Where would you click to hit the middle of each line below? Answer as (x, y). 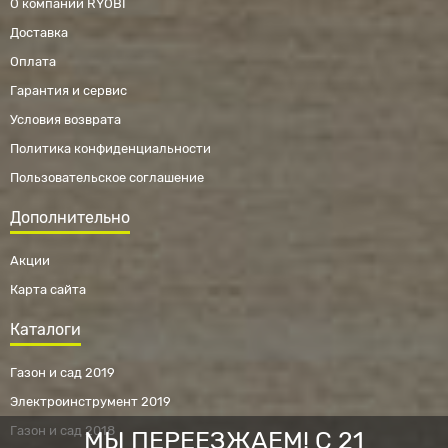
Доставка (39, 33)
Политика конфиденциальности (110, 149)
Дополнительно (70, 218)
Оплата (33, 62)
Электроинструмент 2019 (90, 402)
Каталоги (45, 330)
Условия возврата (65, 120)
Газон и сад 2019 (62, 373)
